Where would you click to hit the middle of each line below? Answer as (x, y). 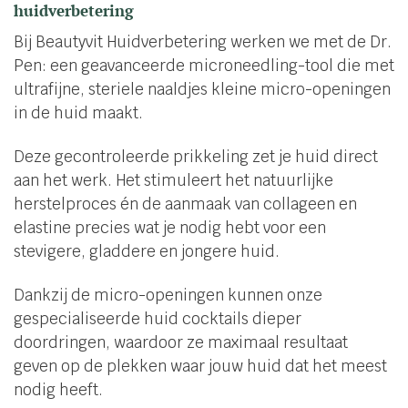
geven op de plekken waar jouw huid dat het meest (200, 366)
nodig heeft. (58, 389)
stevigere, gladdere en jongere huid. (147, 251)
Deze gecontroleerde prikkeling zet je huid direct (196, 156)
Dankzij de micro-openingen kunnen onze (168, 295)
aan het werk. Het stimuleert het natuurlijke (173, 180)
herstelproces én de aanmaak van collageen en (185, 204)
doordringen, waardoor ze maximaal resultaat (181, 342)
